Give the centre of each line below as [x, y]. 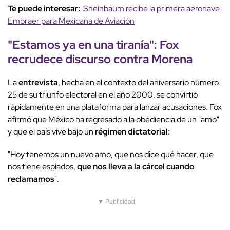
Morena [172, 59]
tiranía [133, 45]
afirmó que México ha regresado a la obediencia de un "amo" [113, 120]
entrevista [38, 83]
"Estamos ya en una [62, 45]
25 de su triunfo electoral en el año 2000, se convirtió [103, 95]
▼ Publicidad [116, 202]
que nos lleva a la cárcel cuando [136, 167]
